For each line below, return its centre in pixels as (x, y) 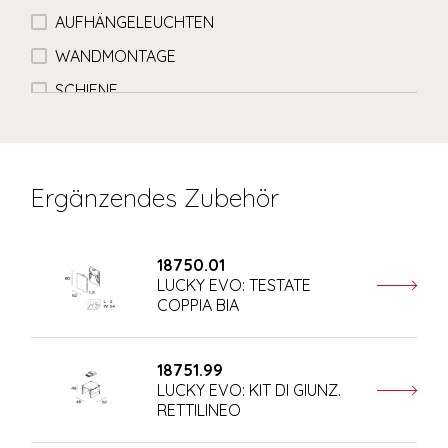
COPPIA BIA (197, 305)
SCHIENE (87, 89)
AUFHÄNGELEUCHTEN (135, 21)
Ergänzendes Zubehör (155, 198)
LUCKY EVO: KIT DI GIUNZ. (248, 390)
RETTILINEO (198, 410)
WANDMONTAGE (116, 55)
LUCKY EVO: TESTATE (233, 285)
